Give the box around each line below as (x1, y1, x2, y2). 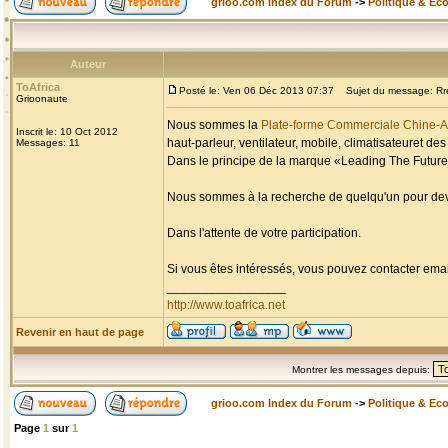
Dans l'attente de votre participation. (167, 226, 361, 240)
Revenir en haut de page (16, 326, 144, 338)
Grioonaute (16, 93, 68, 104)
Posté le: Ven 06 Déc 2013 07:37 (179, 85, 334, 96)
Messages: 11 (16, 137, 80, 148)
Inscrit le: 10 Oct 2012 (16, 126, 118, 137)
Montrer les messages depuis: (292, 364, 433, 375)
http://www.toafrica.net (167, 298, 285, 312)
